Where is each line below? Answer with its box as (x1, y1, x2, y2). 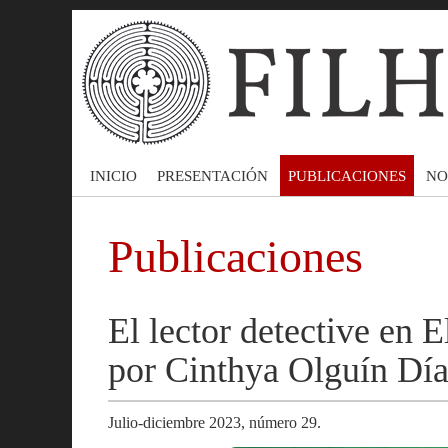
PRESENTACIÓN (157, 167, 268, 184)
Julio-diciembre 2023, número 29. (108, 414, 321, 431)
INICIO (90, 167, 137, 184)
